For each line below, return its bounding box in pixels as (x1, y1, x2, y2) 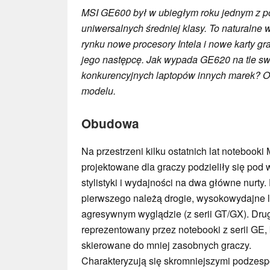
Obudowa (81, 114, 139, 132)
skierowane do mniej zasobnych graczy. (81, 237, 251, 252)
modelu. (81, 83, 116, 98)
